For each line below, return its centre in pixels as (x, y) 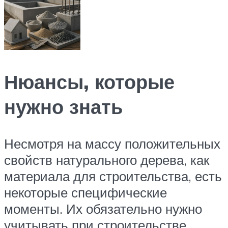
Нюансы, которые (89, 82)
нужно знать (63, 107)
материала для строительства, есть (113, 176)
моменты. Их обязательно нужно (103, 208)
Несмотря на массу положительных (112, 143)
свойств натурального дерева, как (107, 160)
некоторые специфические (85, 192)
